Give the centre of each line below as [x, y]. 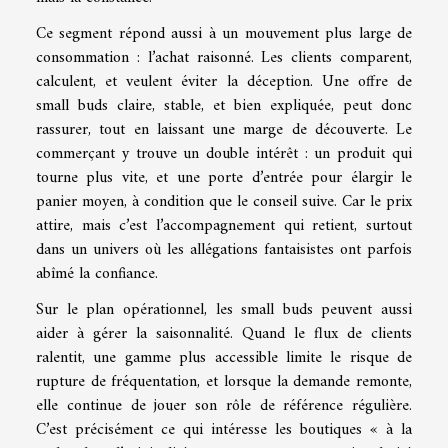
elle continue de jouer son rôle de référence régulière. [224, 405]
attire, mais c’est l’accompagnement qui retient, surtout [224, 225]
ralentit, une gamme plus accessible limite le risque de [224, 357]
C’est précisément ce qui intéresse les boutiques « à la [224, 429]
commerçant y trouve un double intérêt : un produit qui [224, 153]
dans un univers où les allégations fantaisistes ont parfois [224, 249]
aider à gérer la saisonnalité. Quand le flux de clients [224, 333]
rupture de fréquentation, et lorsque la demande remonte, [224, 381]
